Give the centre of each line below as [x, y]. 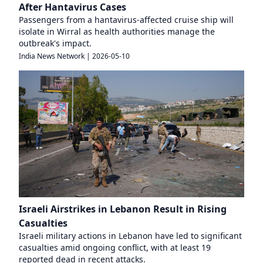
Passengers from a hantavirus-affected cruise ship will [126, 19]
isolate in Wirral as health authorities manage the [117, 31]
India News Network [52, 56]
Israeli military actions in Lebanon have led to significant [130, 235]
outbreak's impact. [55, 43]
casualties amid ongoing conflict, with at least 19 [115, 247]
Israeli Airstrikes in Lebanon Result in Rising [123, 209]
